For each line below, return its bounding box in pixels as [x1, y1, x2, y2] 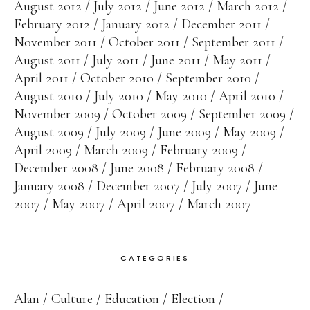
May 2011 [212, 52, 262, 69]
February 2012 [14, 16, 90, 33]
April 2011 [14, 70, 69, 87]
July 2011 [92, 52, 139, 69]
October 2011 [109, 34, 180, 51]
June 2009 [158, 124, 211, 141]
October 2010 [80, 70, 154, 87]
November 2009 [14, 106, 100, 123]
